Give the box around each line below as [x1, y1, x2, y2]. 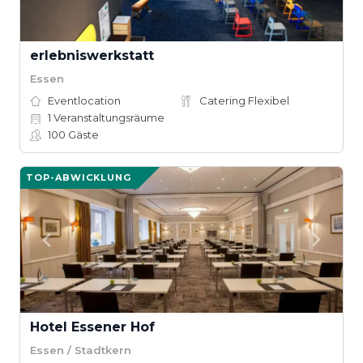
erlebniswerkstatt [30, 48, 154, 63]
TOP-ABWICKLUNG [26, 172, 131, 183]
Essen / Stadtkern [30, 343, 131, 357]
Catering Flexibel [199, 94, 289, 107]
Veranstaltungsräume [51, 111, 164, 124]
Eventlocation [48, 94, 121, 107]
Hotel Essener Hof [30, 319, 155, 335]
